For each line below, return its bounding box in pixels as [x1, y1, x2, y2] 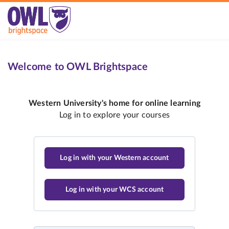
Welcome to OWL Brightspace [8, 62, 148, 72]
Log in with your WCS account [65, 186, 164, 193]
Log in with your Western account [60, 154, 169, 162]
